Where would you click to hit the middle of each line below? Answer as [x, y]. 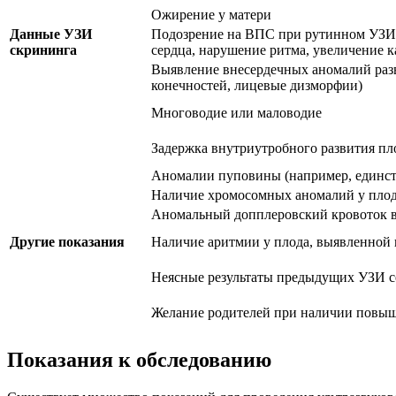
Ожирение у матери [211, 14]
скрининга [43, 49]
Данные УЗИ [51, 34]
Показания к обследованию [139, 360]
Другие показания [67, 241]
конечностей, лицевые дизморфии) [257, 85]
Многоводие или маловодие [236, 112]
